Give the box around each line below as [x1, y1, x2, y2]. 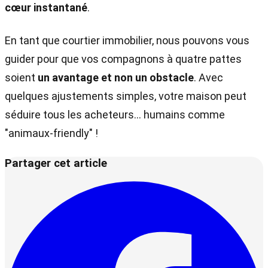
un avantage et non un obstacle [38, 71, 194, 84]
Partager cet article [5, 156, 107, 170]
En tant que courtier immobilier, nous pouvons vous [5, 33, 249, 47]
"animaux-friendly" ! [5, 126, 100, 139]
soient [5, 71, 38, 84]
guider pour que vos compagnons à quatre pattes [5, 52, 242, 65]
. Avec [194, 71, 223, 84]
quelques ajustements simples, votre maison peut [5, 89, 246, 102]
